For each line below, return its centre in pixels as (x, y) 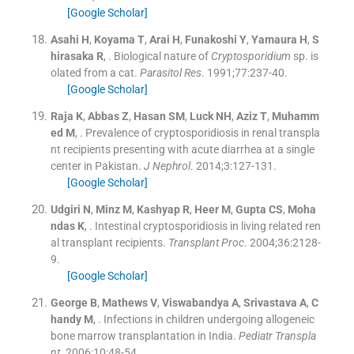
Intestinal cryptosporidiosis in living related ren (207, 226)
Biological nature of (162, 56)
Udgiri (65, 209)
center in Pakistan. (96, 166)
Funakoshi (211, 39)
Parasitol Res (170, 72)
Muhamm (295, 116)
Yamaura (274, 39)
